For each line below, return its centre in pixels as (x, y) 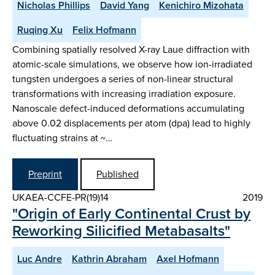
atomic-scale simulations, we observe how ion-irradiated (132, 64)
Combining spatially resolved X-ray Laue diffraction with (131, 49)
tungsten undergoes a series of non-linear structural (123, 79)
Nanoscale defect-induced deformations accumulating (128, 108)
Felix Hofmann (104, 29)
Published (118, 174)
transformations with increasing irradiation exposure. (124, 93)
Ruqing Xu (40, 29)
